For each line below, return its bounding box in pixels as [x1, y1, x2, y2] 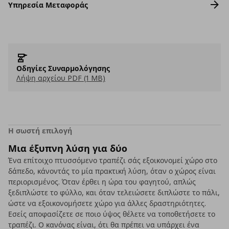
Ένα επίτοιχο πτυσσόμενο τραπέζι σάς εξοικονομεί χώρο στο [8, 155, 217, 165]
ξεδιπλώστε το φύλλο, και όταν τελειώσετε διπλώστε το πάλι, [8, 188, 220, 197]
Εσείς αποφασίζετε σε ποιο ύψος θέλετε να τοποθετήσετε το [8, 209, 215, 219]
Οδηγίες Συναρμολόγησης [16, 63, 110, 73]
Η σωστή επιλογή [8, 126, 72, 135]
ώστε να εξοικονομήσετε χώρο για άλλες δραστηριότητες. [8, 198, 206, 208]
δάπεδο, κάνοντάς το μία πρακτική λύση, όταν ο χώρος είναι [8, 166, 216, 176]
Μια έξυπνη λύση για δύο [8, 142, 127, 154]
